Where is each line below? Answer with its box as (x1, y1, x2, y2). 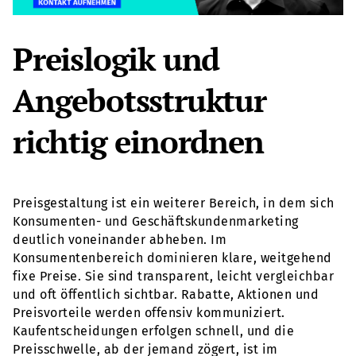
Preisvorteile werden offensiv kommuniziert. (13, 305, 285, 321)
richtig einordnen (13, 120, 264, 163)
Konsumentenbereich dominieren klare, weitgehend (13, 250, 332, 266)
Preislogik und (13, 37, 220, 80)
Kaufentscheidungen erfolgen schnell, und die (13, 323, 294, 339)
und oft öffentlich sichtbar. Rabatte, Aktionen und (13, 287, 319, 303)
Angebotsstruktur (13, 79, 266, 122)
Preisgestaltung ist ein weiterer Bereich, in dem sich (13, 195, 335, 211)
